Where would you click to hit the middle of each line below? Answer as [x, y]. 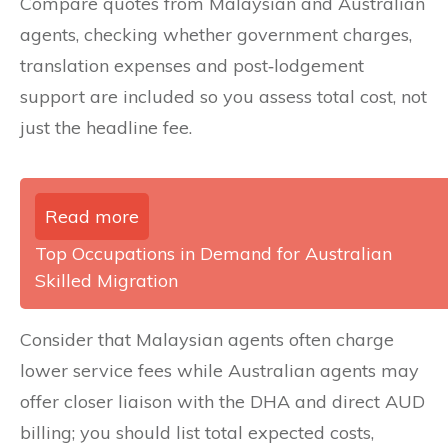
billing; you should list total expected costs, [197, 432]
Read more [92, 216]
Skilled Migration [106, 280]
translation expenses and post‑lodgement [192, 65]
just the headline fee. [106, 127]
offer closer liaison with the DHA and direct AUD [222, 401]
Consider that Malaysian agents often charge [207, 339]
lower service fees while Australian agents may [219, 370]
